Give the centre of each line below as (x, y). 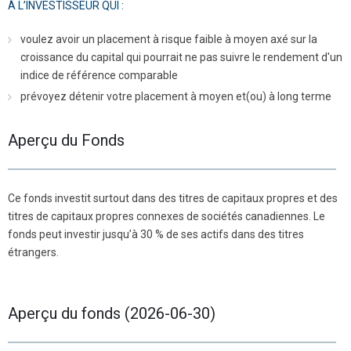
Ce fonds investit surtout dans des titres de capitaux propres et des (173, 198)
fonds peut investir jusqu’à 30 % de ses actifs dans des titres (156, 234)
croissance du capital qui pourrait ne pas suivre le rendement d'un (181, 57)
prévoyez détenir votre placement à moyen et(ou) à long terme (176, 96)
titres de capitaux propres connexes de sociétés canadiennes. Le (166, 216)
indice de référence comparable (99, 75)
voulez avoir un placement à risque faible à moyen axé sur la (169, 39)
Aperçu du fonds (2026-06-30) (112, 313)
